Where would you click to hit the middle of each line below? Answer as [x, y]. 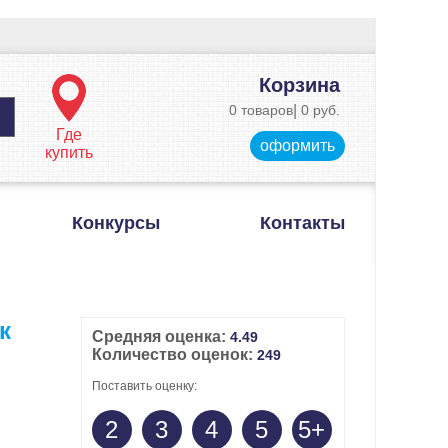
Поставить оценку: [144, 386]
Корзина [299, 85]
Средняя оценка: [160, 336]
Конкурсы [116, 223]
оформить [297, 145]
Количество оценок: [174, 354]
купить [69, 152]
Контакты [302, 223]
